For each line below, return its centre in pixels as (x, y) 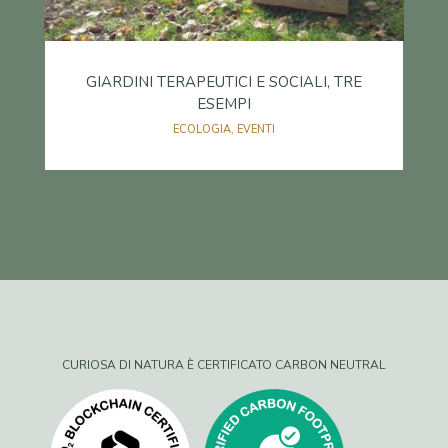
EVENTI (255, 130)
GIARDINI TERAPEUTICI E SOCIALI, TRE (223, 82)
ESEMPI (223, 104)
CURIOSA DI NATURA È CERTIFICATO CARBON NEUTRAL (224, 365)
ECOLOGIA (201, 130)
